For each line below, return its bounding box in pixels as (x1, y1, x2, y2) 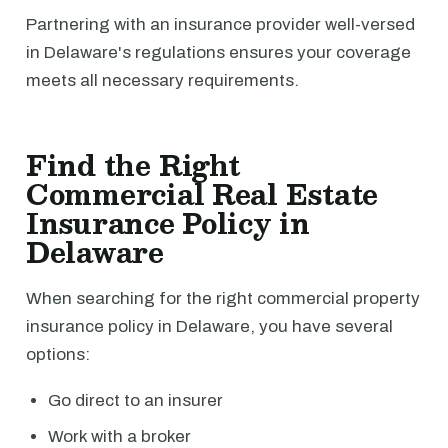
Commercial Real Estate (26, 171, 379, 217)
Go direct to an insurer (48, 391, 223, 410)
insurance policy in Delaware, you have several (26, 317, 393, 336)
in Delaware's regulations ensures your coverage (26, 43, 411, 62)
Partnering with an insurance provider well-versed (26, 15, 415, 34)
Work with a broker (48, 427, 191, 446)
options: (26, 345, 90, 364)
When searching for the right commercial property (26, 289, 420, 308)
